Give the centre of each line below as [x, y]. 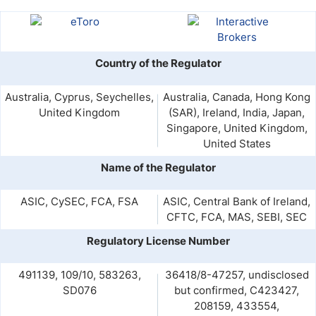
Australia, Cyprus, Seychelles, [79, 97]
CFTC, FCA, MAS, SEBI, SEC [237, 217]
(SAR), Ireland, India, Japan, [237, 113]
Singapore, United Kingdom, [237, 128]
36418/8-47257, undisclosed [237, 275]
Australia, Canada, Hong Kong [237, 97]
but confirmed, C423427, [237, 290]
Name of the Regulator [158, 168]
